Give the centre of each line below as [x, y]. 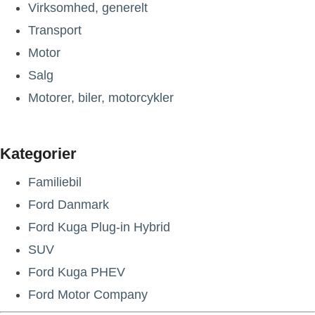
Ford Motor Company [88, 294]
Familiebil [55, 182]
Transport [55, 30]
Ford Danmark [69, 204]
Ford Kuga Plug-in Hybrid [99, 227]
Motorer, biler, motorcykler [101, 97]
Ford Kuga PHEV [77, 272]
